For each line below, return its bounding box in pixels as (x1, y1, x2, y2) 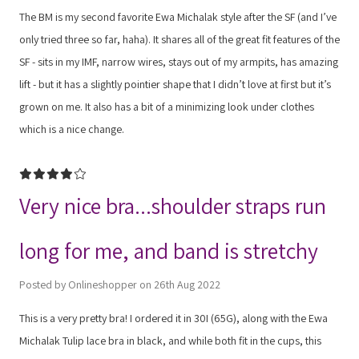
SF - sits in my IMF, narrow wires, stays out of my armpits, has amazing (19, 54, 338, 69)
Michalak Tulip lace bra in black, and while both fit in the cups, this (19, 333, 321, 348)
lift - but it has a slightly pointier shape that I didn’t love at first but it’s (19, 76, 331, 91)
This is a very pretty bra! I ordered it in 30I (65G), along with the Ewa (19, 310, 328, 325)
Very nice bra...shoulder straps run (19, 190, 326, 220)
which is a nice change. (19, 121, 124, 136)
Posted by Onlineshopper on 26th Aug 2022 (19, 276, 220, 292)
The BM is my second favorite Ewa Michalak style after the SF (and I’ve (19, 9, 337, 24)
